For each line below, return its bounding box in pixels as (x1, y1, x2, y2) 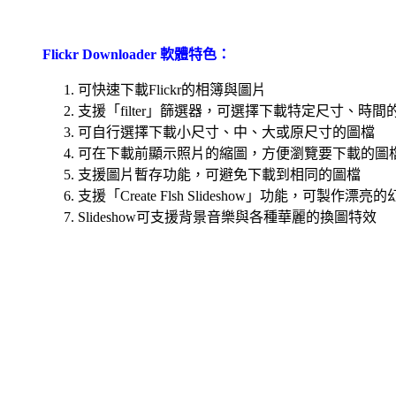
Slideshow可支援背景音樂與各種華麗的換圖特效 (78, 209, 377, 225)
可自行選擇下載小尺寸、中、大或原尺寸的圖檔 (78, 124, 375, 140)
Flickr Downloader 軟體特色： (42, 46, 231, 62)
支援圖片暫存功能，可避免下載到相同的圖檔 (78, 166, 361, 182)
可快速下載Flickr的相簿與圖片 (78, 81, 266, 97)
